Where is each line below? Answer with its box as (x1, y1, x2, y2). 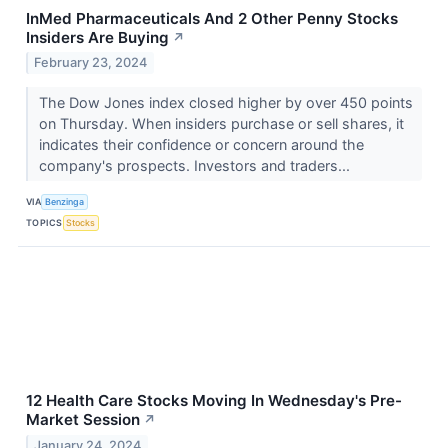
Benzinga (45, 195, 85, 207)
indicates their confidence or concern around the (38, 136, 364, 154)
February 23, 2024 (34, 55, 148, 71)
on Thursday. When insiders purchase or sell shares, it (38, 115, 404, 133)
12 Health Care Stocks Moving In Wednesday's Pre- (26, 391, 402, 411)
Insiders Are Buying (26, 27, 169, 47)
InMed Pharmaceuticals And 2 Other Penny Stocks (26, 8, 398, 28)
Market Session (26, 410, 140, 430)
